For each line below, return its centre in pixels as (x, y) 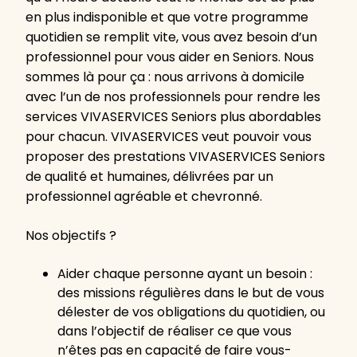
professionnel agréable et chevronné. (144, 197)
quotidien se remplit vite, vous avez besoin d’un (171, 37)
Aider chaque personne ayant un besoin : (185, 274)
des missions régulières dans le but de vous (191, 293)
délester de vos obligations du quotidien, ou (191, 312)
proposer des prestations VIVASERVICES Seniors (175, 157)
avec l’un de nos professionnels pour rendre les (173, 97)
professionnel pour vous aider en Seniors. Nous (170, 57)
